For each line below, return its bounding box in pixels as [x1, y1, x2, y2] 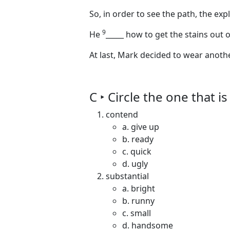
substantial [106, 170, 149, 182]
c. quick [122, 146, 151, 157]
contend [106, 109, 138, 120]
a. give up [122, 121, 159, 132]
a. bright [122, 183, 155, 194]
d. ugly [122, 158, 148, 169]
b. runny [122, 195, 155, 206]
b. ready [122, 133, 154, 145]
